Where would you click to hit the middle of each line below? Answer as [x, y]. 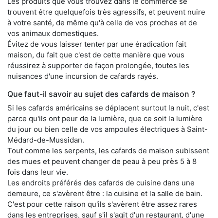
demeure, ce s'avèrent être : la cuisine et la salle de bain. [105, 194]
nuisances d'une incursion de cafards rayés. [83, 76]
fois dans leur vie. [38, 172]
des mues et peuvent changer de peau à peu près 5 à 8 [102, 162]
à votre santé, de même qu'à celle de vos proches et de [102, 23]
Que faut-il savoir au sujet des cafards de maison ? [101, 94]
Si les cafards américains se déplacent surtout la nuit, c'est [108, 108]
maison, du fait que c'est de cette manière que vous [96, 55]
